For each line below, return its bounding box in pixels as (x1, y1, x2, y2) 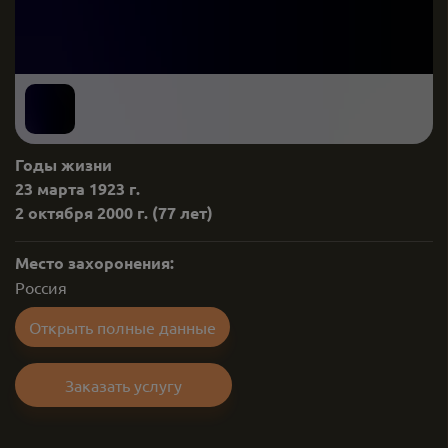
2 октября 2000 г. (15, 202, 148, 223)
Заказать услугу (65, 375, 182, 395)
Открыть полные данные (29, 317, 216, 337)
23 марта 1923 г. (15, 178, 140, 199)
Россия (15, 277, 67, 297)
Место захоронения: (15, 252, 174, 273)
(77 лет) (152, 202, 213, 223)
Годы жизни (15, 154, 112, 175)
